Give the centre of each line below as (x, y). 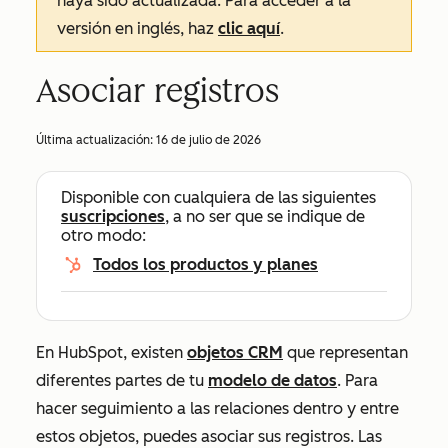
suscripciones (113, 216)
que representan (345, 352)
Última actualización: (96, 140)
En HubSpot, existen (111, 352)
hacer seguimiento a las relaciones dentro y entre (217, 408)
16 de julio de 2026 (208, 140)
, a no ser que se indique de (265, 216)
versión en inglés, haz (137, 28)
